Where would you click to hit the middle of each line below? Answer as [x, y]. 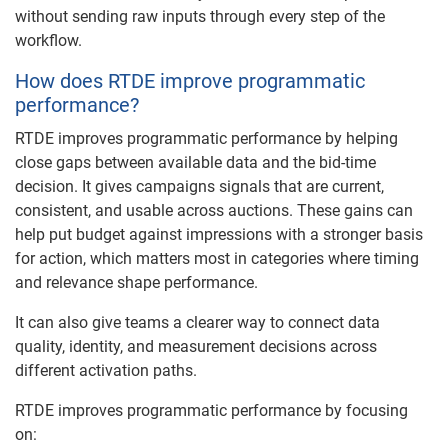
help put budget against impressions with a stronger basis [219, 234]
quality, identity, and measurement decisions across [196, 346]
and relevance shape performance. [136, 282]
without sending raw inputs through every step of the [200, 16]
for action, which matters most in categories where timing [217, 258]
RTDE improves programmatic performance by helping [206, 138]
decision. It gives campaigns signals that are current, [199, 186]
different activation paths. [106, 370]
